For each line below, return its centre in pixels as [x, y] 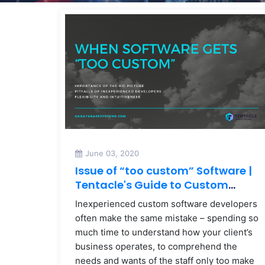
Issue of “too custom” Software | [164, 170]
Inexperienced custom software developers [166, 203]
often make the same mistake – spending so [167, 218]
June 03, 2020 [112, 153]
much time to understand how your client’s [164, 232]
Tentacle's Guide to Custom [152, 185]
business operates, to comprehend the [156, 246]
